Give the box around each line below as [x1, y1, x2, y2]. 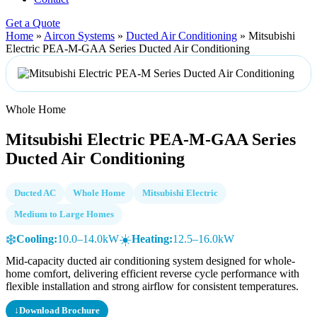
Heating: [132, 232, 173, 245]
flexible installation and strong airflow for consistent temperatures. [6, 279, 299, 292]
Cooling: [16, 232, 57, 245]
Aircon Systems [44, 30, 115, 42]
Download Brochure [19, 304, 100, 316]
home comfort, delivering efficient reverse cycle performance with [6, 267, 299, 279]
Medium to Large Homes [14, 208, 114, 219]
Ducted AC [14, 187, 56, 198]
